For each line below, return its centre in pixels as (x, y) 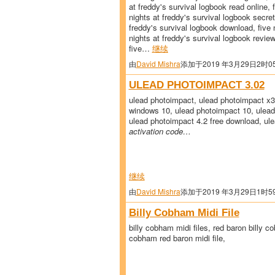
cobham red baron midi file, (177, 238)
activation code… (160, 131)
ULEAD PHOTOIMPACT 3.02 (196, 84)
